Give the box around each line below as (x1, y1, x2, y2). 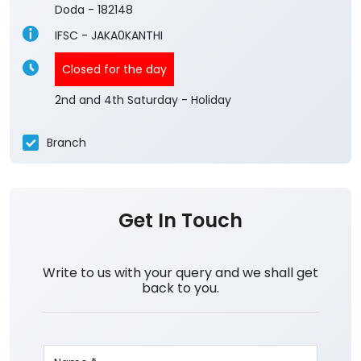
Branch (47, 134, 86, 151)
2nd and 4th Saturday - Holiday (55, 92, 231, 108)
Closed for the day (62, 61, 167, 77)
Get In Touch (118, 207, 243, 234)
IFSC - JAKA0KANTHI (55, 27, 163, 44)
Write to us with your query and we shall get (43, 263, 318, 282)
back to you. (142, 279, 219, 297)
